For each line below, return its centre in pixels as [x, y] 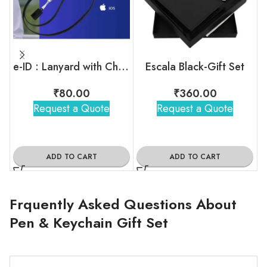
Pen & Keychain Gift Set [89, 222]
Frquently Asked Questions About [123, 204]
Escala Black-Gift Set [195, 66]
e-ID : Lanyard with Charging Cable [123, 66]
